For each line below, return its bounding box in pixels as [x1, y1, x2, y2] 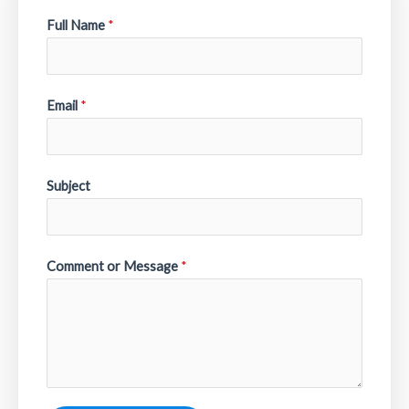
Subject [47, 177, 90, 194]
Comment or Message [47, 257, 181, 274]
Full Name [47, 17, 108, 33]
